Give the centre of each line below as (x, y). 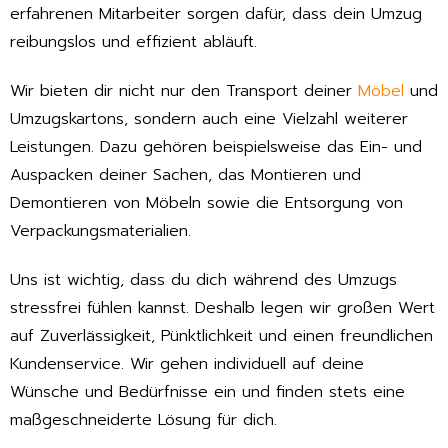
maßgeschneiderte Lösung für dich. (143, 420)
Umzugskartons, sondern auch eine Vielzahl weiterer (209, 119)
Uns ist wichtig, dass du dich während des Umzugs (203, 280)
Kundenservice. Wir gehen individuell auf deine (187, 364)
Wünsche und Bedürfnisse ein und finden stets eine (207, 392)
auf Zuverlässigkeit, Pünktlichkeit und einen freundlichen (221, 336)
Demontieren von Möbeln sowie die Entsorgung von (206, 203)
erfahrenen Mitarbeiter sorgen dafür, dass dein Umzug (216, 14)
